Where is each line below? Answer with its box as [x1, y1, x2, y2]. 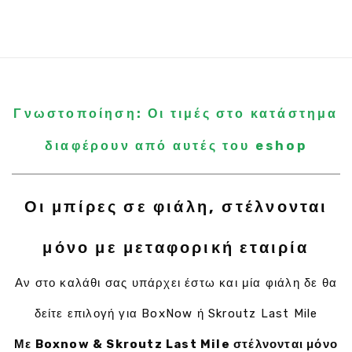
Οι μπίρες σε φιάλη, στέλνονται [24, 197, 328, 217]
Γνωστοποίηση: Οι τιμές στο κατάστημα [13, 106, 339, 122]
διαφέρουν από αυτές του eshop [45, 138, 307, 154]
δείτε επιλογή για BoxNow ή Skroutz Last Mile [34, 306, 318, 321]
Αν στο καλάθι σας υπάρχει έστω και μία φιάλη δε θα [14, 276, 337, 291]
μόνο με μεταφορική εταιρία [42, 238, 310, 258]
